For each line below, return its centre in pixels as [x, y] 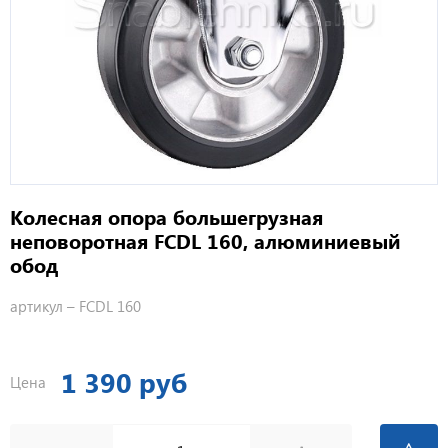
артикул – [44, 306]
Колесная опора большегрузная [166, 217]
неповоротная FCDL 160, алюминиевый [205, 241]
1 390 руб [124, 382]
